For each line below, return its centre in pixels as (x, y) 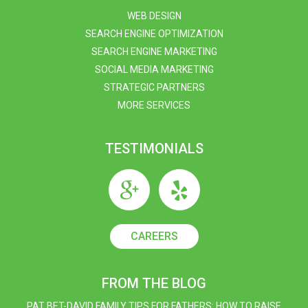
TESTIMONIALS (154, 148)
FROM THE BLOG (154, 283)
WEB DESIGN (154, 16)
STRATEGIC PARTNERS (154, 87)
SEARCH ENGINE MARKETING (154, 52)
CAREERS (154, 236)
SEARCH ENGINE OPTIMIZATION (154, 34)
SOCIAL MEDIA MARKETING (154, 69)
